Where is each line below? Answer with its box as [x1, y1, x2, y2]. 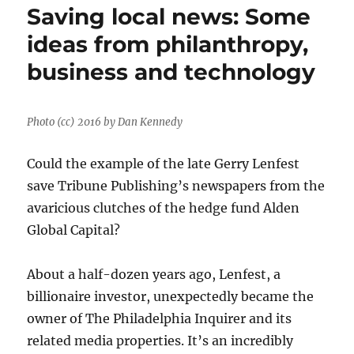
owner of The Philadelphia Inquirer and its [27, 311, 292, 327]
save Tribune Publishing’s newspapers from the [27, 178, 326, 194]
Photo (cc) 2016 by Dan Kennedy [27, 115, 183, 130]
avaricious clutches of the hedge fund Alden [27, 200, 300, 217]
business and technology [27, 58, 316, 86]
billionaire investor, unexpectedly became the [27, 288, 314, 305]
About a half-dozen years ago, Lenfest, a [27, 266, 281, 283]
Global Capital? [27, 222, 121, 239]
